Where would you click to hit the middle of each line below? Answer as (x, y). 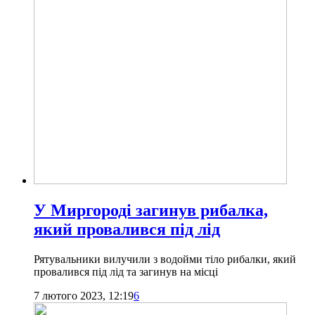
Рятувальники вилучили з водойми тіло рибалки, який (165, 259)
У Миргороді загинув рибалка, (151, 210)
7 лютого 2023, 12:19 (84, 295)
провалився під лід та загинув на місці (126, 271)
